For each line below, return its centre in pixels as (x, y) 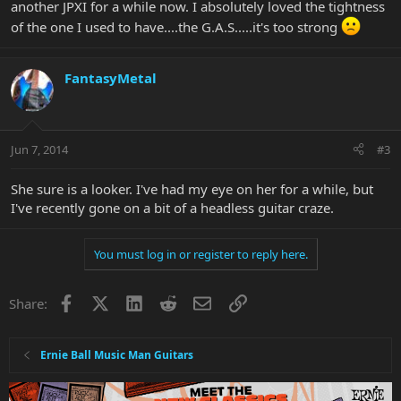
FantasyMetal (111, 78)
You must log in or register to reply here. (200, 254)
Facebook (103, 301)
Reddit (196, 301)
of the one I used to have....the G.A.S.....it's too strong (176, 27)
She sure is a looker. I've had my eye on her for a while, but (192, 188)
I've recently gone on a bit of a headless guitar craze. (172, 207)
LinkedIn (169, 301)
